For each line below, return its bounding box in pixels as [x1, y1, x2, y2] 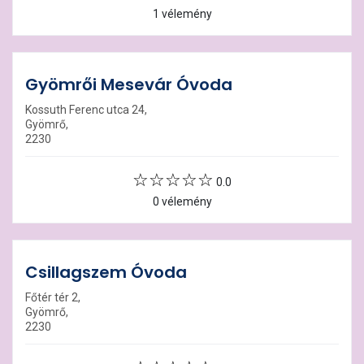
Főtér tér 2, [25, 291, 80, 304]
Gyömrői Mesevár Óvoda [25, 73, 232, 96]
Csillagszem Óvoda [25, 261, 187, 284]
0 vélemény [152, 195, 212, 208]
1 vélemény [152, 7, 212, 20]
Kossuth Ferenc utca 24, [25, 103, 147, 116]
